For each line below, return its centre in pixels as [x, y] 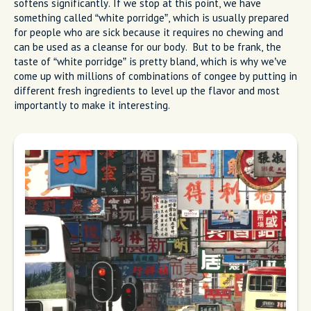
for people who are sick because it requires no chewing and [149, 32]
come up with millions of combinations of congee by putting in [155, 76]
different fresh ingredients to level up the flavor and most [147, 90]
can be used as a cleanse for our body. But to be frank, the [148, 47]
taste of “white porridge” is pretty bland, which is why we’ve [150, 61]
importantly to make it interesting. [95, 105]
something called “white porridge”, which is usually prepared [151, 17]
